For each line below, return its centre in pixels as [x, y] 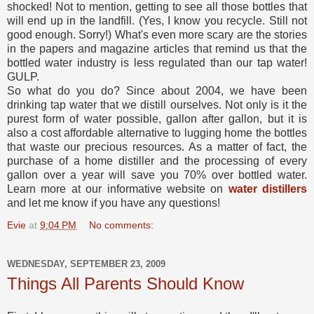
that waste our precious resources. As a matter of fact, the [157, 146]
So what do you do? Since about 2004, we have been [157, 90]
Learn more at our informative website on [118, 189]
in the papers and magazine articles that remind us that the [157, 48]
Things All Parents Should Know [125, 283]
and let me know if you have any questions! [114, 203]
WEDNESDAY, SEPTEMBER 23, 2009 [86, 264]
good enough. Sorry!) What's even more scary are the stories [157, 34]
